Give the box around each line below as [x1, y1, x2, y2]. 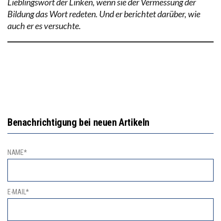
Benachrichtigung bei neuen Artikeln [7, 116, 149, 128]
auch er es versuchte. [7, 20, 81, 31]
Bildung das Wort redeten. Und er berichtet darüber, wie [7, 8, 200, 19]
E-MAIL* [7, 188, 30, 196]
